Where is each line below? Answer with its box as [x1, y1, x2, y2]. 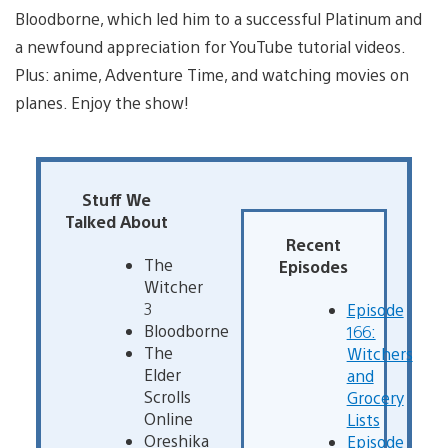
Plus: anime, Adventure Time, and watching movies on [15, 63, 409, 85]
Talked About [65, 210, 169, 232]
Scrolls [143, 386, 191, 408]
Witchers [346, 343, 413, 365]
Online [143, 408, 193, 430]
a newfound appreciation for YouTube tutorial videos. [15, 35, 405, 57]
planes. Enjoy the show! [15, 91, 189, 113]
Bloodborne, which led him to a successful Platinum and [15, 7, 422, 29]
